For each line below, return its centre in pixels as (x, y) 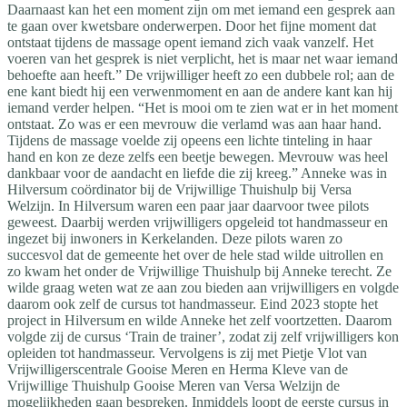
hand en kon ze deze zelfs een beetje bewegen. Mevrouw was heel (198, 156)
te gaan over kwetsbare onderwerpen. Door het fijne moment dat (192, 25)
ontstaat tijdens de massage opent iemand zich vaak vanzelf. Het (190, 42)
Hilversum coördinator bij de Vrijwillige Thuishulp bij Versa (179, 189)
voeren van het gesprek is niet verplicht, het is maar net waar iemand (203, 58)
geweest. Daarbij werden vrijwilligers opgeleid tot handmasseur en (198, 222)
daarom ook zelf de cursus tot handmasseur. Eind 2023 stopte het (193, 303)
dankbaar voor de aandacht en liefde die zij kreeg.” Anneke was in (197, 173)
